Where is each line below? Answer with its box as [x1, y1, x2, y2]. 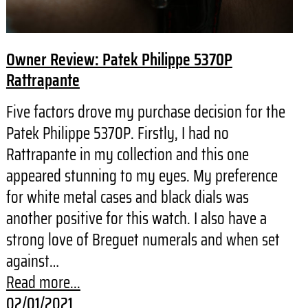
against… [5, 247, 59, 274]
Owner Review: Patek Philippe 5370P [5, 45, 232, 73]
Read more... [5, 269, 80, 296]
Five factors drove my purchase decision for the [5, 98, 285, 125]
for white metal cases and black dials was [5, 184, 249, 210]
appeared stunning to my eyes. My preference [5, 162, 278, 189]
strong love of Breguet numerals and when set [5, 226, 280, 253]
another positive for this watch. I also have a [5, 205, 267, 232]
